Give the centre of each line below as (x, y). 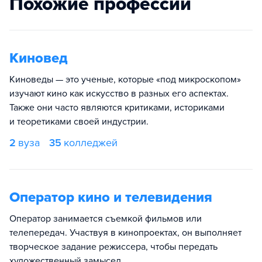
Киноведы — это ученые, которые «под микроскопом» (125, 80)
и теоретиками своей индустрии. (79, 122)
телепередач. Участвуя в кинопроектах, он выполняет (125, 233)
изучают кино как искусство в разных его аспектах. (119, 94)
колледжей (91, 143)
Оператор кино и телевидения (111, 197)
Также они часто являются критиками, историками (117, 108)
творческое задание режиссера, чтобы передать (113, 247)
